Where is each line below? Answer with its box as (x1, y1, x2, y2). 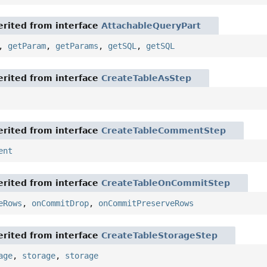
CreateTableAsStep (101, 73, 192, 83)
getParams (55, 41, 99, 51)
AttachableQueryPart (101, 21, 201, 31)
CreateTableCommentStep (101, 126, 226, 136)
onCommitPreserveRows (98, 198, 194, 209)
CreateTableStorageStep (101, 231, 218, 241)
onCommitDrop (32, 198, 89, 209)
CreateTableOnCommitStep (101, 178, 231, 188)
